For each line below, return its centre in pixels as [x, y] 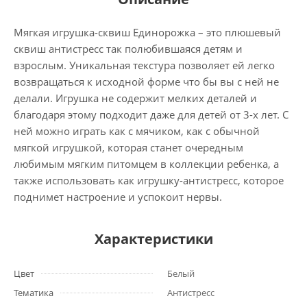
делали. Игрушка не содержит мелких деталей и [135, 98]
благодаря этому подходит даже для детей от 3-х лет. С [151, 114]
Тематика [34, 293]
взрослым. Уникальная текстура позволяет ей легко [144, 65]
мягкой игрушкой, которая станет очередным [128, 147]
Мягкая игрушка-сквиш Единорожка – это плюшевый [147, 32]
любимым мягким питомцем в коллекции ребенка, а [146, 164]
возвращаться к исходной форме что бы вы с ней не [146, 82]
